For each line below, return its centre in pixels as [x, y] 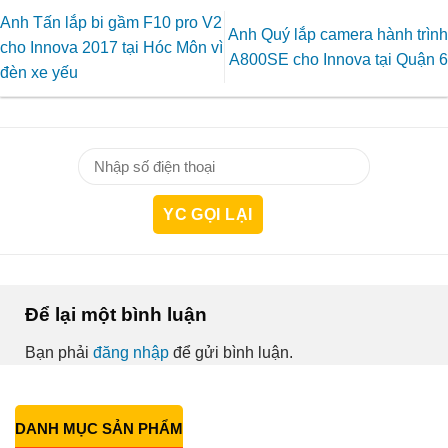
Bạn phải [59, 352]
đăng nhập [131, 352]
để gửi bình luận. [231, 352]
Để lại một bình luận [118, 315]
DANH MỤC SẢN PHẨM [99, 428]
